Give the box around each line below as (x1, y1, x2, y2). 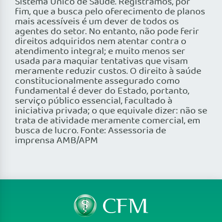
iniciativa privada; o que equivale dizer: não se (15, 104, 207, 119)
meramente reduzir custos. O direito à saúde (15, 64, 201, 79)
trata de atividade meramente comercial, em (15, 113, 200, 129)
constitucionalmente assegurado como (15, 74, 180, 89)
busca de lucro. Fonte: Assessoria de (15, 123, 166, 139)
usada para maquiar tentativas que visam (15, 54, 188, 69)
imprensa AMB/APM (15, 133, 98, 149)
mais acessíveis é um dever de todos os (15, 14, 179, 30)
